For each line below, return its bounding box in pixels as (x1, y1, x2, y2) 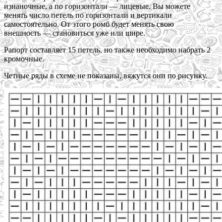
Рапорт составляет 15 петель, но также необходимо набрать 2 (4, 46, 211, 55)
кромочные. (4, 55, 44, 63)
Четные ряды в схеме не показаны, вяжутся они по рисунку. (4, 71, 207, 80)
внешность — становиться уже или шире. (4, 29, 145, 38)
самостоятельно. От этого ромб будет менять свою (4, 20, 174, 29)
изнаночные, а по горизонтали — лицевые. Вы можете (4, 2, 190, 11)
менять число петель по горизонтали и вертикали (4, 11, 172, 20)
